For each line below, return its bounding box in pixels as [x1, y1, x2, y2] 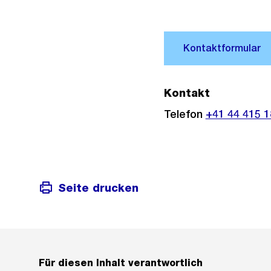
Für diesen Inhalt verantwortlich [39, 257, 203, 269]
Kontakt [163, 87, 210, 99]
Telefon [163, 108, 206, 120]
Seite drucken [58, 181, 139, 194]
